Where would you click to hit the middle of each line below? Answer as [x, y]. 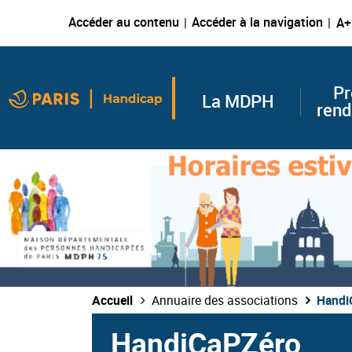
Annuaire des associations [225, 301]
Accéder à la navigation [257, 22]
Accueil [112, 301]
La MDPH [238, 101]
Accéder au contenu [124, 22]
